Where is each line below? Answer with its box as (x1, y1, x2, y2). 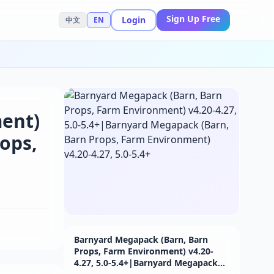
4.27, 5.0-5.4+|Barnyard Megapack (74, 257, 218, 268)
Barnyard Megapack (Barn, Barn (74, 234, 208, 245)
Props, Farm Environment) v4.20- (74, 245, 213, 257)
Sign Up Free (166, 13, 220, 24)
